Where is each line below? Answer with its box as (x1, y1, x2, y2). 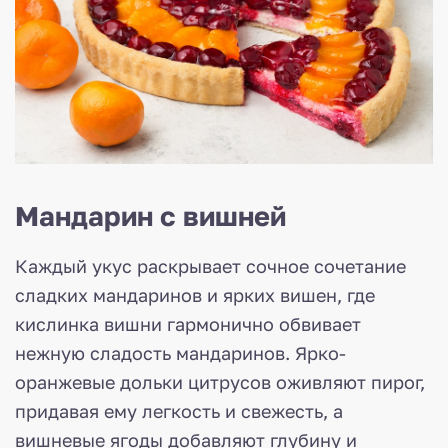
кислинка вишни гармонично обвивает (15, 312, 361, 335)
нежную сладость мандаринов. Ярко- (15, 341, 346, 364)
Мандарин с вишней (15, 199, 286, 232)
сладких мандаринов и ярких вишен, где (15, 283, 375, 306)
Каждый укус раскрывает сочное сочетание (15, 254, 406, 277)
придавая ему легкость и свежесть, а (15, 399, 343, 422)
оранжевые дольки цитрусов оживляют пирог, (15, 370, 425, 393)
